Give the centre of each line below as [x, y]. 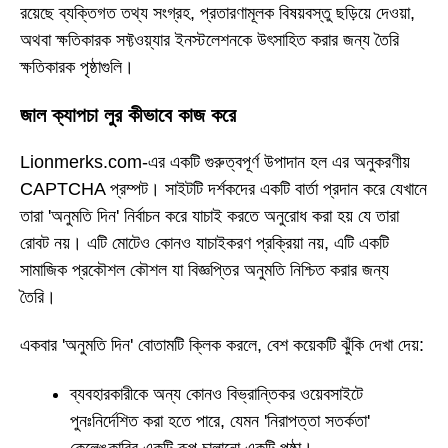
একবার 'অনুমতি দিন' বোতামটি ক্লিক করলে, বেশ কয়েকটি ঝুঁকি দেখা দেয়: [222, 345]
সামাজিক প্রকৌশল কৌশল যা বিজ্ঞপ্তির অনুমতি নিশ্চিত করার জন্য [204, 269]
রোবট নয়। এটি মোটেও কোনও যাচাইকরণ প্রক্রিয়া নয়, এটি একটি [204, 242]
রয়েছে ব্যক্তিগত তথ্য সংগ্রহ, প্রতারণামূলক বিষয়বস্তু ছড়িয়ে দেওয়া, [217, 13]
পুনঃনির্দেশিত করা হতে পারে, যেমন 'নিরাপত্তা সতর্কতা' [220, 420]
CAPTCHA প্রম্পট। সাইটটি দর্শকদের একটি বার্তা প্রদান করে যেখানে [223, 188]
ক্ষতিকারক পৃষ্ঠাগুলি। [77, 67]
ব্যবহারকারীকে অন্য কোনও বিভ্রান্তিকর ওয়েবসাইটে [216, 393]
